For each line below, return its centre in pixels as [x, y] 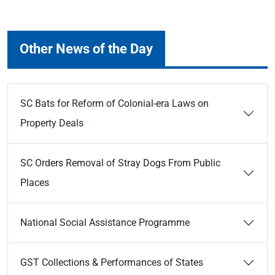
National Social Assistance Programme [105, 223]
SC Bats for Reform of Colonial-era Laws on [114, 103]
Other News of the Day [86, 48]
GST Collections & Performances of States [113, 262]
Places [35, 183]
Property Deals [52, 123]
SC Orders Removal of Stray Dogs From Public [120, 163]
